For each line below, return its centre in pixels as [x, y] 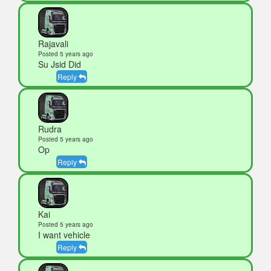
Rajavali [53, 44]
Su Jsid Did [60, 64]
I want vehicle [64, 235]
